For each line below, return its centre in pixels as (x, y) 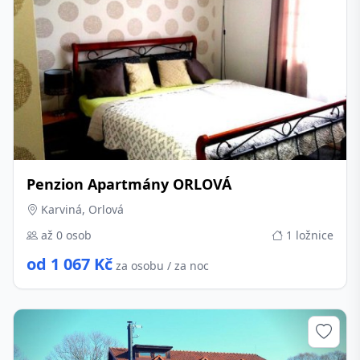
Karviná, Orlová (81, 209)
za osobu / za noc (162, 266)
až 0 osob (65, 235)
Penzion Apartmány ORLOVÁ (129, 184)
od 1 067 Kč (70, 264)
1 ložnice (308, 235)
